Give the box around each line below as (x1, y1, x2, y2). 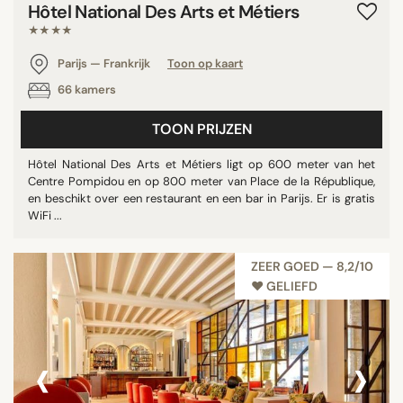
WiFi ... (28, 207, 62, 223)
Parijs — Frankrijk (55, 55, 153, 71)
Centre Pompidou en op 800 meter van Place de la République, (28, 173, 375, 189)
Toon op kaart (167, 55, 243, 71)
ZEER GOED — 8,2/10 (251, 257, 373, 274)
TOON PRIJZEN (151, 119, 252, 139)
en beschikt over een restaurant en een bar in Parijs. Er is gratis (28, 190, 375, 206)
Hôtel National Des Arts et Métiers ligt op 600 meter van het (28, 156, 375, 172)
